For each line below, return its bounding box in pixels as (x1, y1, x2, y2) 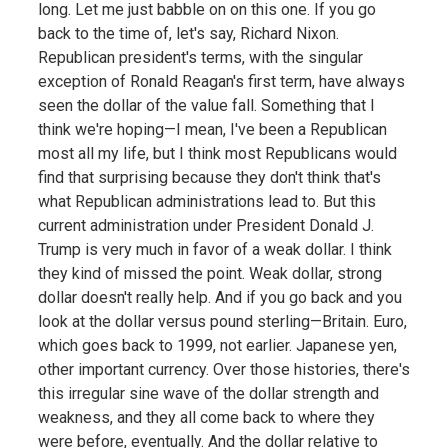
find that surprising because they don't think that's (37, 167, 381, 187)
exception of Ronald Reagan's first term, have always (37, 71, 405, 91)
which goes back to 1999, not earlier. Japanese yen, (37, 335, 397, 355)
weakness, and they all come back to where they (37, 407, 375, 427)
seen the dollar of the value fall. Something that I (37, 95, 375, 115)
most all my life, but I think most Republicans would (37, 143, 397, 163)
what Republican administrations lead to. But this (37, 191, 376, 211)
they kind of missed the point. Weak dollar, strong (37, 263, 382, 283)
